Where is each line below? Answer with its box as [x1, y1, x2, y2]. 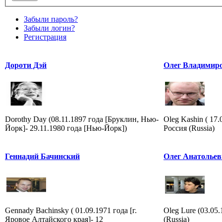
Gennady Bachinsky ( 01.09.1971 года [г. [5, 206, 137, 215]
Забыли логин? [24, 23, 75, 32]
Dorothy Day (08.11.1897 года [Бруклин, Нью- [5, 114, 159, 123]
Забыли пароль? [24, 14, 78, 23]
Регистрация [24, 32, 66, 41]
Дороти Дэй [5, 60, 47, 69]
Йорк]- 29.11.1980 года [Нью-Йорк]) [5, 123, 127, 132]
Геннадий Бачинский [5, 152, 80, 161]
